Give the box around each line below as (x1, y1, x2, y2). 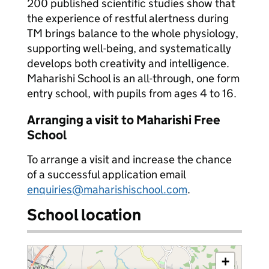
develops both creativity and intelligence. (27, 56, 229, 70)
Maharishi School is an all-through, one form (27, 71, 240, 85)
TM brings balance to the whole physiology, (27, 26, 238, 40)
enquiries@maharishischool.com (27, 183, 187, 196)
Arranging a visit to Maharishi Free (27, 112, 220, 128)
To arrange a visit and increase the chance (27, 153, 232, 166)
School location (27, 205, 141, 225)
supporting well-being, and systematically (27, 41, 231, 55)
